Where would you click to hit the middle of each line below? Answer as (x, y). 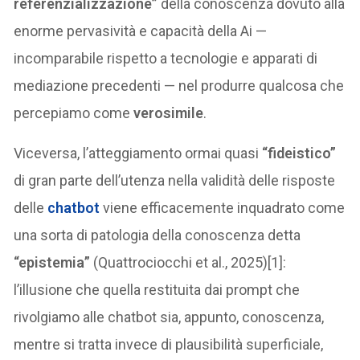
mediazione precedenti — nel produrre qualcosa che (179, 86)
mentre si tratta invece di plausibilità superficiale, (169, 345)
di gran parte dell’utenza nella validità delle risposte (175, 181)
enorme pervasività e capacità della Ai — (141, 31)
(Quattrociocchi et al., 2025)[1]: (188, 263)
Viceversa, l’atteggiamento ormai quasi (138, 153)
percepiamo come (74, 113)
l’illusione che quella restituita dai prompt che (157, 290)
